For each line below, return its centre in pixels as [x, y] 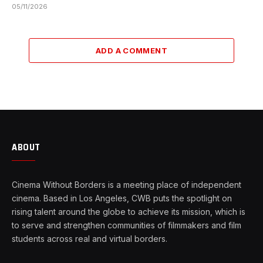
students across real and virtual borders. [90, 239]
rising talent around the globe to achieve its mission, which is [129, 212]
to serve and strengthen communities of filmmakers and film [127, 225]
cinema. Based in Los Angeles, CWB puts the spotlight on [122, 198]
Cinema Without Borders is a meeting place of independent [127, 185]
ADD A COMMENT [131, 51]
